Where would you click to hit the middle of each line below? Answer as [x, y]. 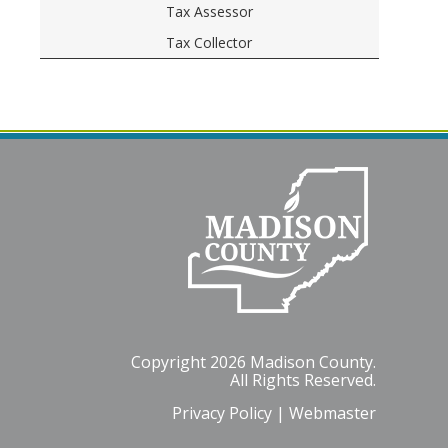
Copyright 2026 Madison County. [253, 362]
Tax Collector [209, 42]
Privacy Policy [222, 413]
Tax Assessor [209, 11]
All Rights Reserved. [303, 380]
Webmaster [332, 413]
